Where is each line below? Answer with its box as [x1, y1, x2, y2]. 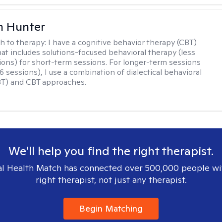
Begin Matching [79, 203, 143, 214]
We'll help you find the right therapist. [8, 143, 214, 159]
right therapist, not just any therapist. [35, 174, 187, 185]
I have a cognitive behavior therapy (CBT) [48, 37, 197, 48]
